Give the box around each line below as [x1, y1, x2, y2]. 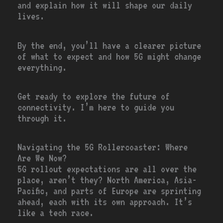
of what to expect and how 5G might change [17, 50, 202, 62]
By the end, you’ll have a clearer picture [17, 39, 202, 51]
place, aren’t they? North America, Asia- [17, 174, 197, 186]
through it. [17, 112, 67, 124]
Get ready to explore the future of [17, 91, 170, 103]
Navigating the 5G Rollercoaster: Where [17, 141, 188, 153]
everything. [17, 61, 67, 73]
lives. [17, 10, 45, 22]
